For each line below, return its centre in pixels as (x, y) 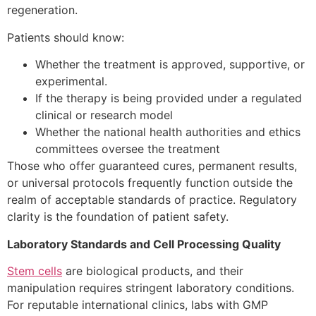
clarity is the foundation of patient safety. (118, 217)
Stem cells (35, 271)
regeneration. (42, 10)
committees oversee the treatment (128, 149)
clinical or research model (104, 115)
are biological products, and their (153, 271)
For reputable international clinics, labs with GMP (138, 305)
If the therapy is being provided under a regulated (169, 98)
